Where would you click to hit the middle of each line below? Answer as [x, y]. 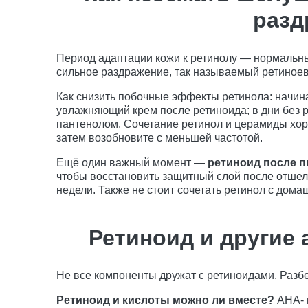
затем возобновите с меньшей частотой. [159, 137]
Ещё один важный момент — [132, 162]
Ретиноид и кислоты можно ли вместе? [165, 300]
